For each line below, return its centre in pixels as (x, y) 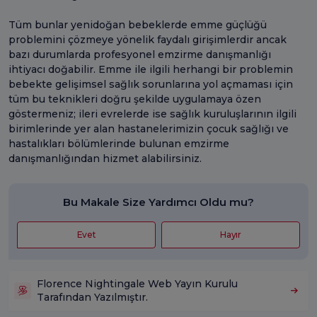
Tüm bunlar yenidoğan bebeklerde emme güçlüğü (138, 24)
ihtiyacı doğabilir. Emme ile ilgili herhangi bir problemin (151, 69)
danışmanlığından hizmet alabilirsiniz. (108, 158)
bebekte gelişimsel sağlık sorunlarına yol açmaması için (151, 84)
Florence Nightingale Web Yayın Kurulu (137, 283)
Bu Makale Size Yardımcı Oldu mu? (158, 202)
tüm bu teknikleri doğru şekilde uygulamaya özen (135, 99)
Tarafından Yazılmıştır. (92, 297)
